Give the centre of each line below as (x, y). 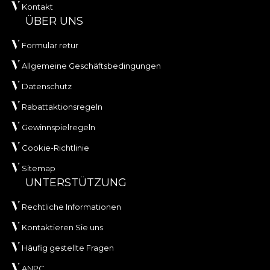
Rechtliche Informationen (71, 206)
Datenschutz (47, 86)
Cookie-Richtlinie (55, 147)
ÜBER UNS (54, 21)
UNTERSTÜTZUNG (76, 182)
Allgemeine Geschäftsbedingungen (91, 65)
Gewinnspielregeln (58, 127)
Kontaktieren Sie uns (62, 227)
